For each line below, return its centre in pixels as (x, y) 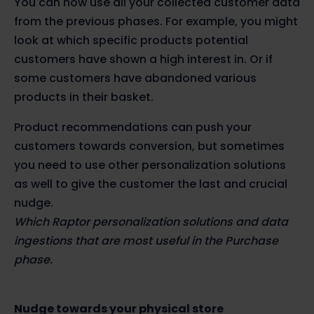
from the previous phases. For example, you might (156, 22)
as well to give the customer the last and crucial (151, 184)
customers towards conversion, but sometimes (149, 146)
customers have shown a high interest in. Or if (143, 60)
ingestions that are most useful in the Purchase (146, 241)
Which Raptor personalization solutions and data (151, 222)
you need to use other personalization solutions (150, 165)
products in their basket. (84, 97)
